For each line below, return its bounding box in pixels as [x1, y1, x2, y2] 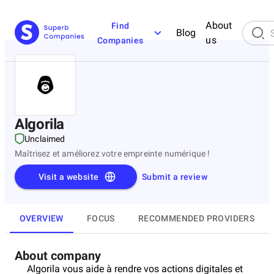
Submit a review [142, 172, 207, 182]
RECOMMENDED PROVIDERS [138, 213, 255, 223]
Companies [97, 35, 144, 45]
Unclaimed [24, 134, 65, 144]
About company [15, 248, 102, 263]
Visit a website [38, 172, 99, 182]
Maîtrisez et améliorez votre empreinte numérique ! [15, 149, 210, 158]
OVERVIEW [19, 213, 64, 223]
